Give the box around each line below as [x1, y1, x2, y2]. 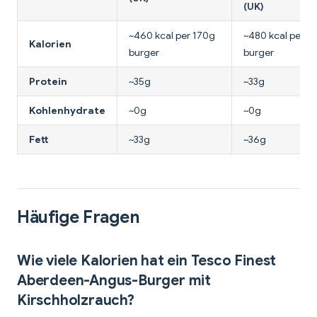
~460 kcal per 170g [129, 29, 215, 42]
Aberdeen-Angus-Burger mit [17, 272, 212, 290]
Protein [29, 75, 67, 88]
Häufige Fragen [17, 207, 140, 229]
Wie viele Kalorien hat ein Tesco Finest [17, 252, 277, 270]
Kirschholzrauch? [17, 292, 134, 310]
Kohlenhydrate [29, 104, 105, 117]
